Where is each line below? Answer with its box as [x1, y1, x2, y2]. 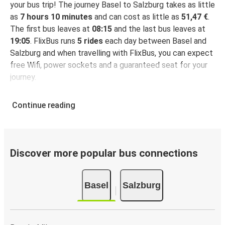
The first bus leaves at [10, 24, 92, 34]
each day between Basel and [103, 36, 206, 46]
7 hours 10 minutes [20, 12, 92, 22]
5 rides [77, 36, 103, 46]
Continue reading [12, 100, 75, 110]
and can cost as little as [92, 12, 181, 22]
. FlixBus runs [30, 36, 77, 46]
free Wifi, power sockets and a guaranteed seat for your [10, 60, 207, 70]
